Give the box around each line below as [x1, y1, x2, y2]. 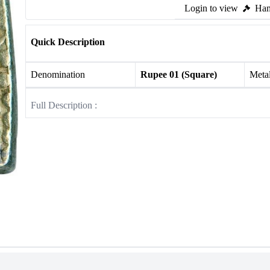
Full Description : [31, 100, 97, 110]
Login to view [184, 3, 238, 13]
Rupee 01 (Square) [140, 69, 217, 80]
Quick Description [31, 37, 105, 47]
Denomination [31, 69, 85, 80]
